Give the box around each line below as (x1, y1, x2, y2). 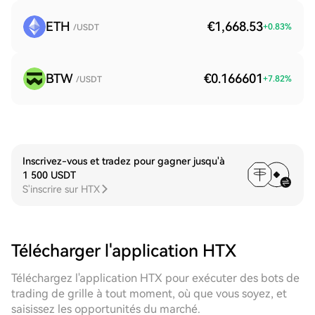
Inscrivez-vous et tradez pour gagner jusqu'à (22, 155, 225, 167)
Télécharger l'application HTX (11, 241, 236, 261)
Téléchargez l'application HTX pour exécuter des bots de (11, 271, 300, 285)
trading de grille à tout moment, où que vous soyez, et (11, 287, 287, 300)
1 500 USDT (22, 169, 76, 181)
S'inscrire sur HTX (22, 184, 100, 195)
